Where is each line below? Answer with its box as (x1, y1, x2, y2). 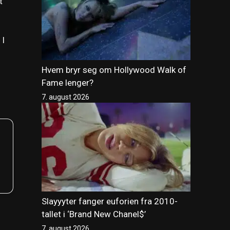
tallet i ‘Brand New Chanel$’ (42, 209, 146, 220)
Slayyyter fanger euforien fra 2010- (42, 196, 178, 207)
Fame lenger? (42, 78, 93, 88)
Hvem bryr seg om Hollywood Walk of (42, 65, 186, 75)
